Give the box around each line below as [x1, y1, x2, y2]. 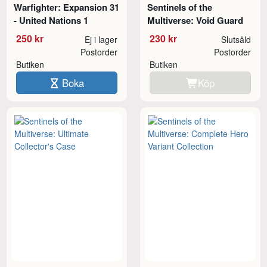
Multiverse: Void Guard [147, 13, 244, 27]
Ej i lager [84, 33, 117, 45]
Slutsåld [221, 33, 251, 45]
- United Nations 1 [14, 13, 89, 27]
